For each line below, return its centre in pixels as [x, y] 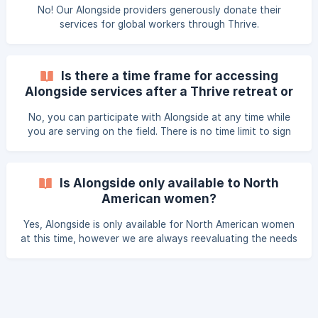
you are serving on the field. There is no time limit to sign [159, 131]
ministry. [159, 267]
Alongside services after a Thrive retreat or [159, 91]
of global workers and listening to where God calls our [159, 253]
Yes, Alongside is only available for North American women [159, 224]
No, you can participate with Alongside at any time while [159, 117]
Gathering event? [159, 107]
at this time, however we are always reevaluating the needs [159, 238]
